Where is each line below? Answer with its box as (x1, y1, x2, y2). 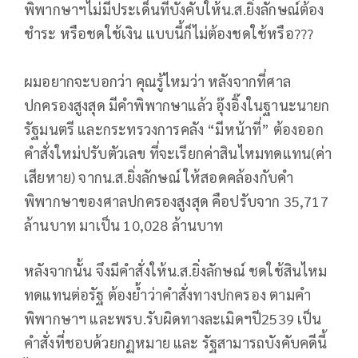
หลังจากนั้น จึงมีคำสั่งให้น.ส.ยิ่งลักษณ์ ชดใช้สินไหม (24, 261, 328, 280)
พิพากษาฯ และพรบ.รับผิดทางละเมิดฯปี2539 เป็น (24, 308, 322, 328)
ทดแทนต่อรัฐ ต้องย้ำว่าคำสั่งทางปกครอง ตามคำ (24, 284, 311, 304)
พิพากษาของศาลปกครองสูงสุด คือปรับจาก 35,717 (24, 191, 328, 210)
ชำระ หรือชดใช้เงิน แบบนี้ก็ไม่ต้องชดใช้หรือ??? (24, 24, 314, 43)
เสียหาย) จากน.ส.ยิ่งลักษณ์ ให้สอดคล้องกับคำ (24, 167, 294, 186)
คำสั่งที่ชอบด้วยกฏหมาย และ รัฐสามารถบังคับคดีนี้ (24, 332, 328, 352)
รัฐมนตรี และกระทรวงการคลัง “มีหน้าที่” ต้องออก (24, 119, 324, 138)
